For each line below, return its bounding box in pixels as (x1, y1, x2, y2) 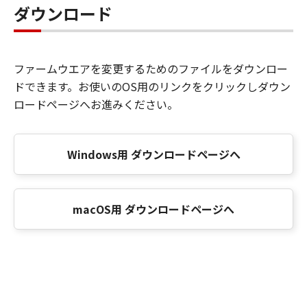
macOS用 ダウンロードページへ (73, 201, 234, 217)
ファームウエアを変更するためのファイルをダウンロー (14, 60, 288, 77)
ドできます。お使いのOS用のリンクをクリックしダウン (14, 78, 291, 95)
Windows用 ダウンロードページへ (66, 146, 241, 162)
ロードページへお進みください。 (14, 96, 178, 112)
